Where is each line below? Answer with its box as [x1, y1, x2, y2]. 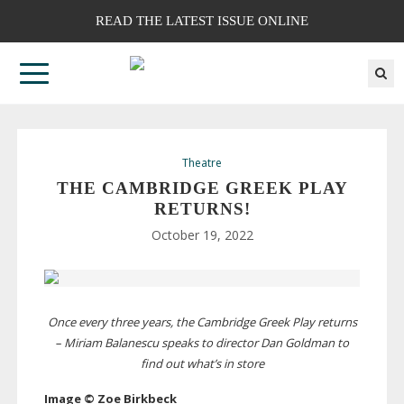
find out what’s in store [140, 355, 264, 372]
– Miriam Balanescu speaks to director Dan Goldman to [55, 335, 349, 352]
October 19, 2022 [151, 226, 253, 244]
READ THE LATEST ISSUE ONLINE [96, 14, 308, 28]
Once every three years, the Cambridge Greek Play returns [47, 314, 357, 331]
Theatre [182, 155, 222, 171]
